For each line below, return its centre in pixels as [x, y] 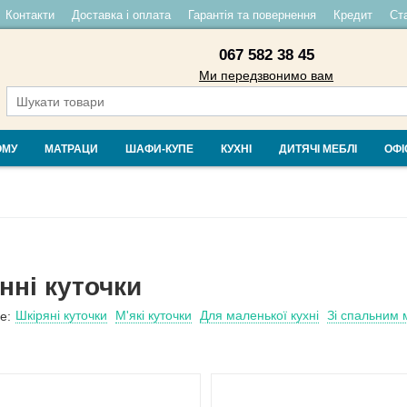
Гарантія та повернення [252, 15]
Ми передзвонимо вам [267, 75]
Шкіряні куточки [62, 315]
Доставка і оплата [121, 15]
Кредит [352, 15]
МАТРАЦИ [71, 149]
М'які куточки [154, 315]
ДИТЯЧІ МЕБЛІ [318, 149]
